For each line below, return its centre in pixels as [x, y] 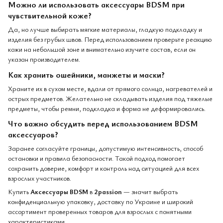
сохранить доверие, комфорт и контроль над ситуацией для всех [104, 168]
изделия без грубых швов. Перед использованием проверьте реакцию [110, 39]
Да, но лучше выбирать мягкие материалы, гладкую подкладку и [105, 29]
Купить [19, 192]
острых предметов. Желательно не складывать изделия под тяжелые [110, 98]
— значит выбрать [150, 192]
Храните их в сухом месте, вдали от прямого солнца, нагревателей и [110, 88]
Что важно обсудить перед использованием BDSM [103, 124]
